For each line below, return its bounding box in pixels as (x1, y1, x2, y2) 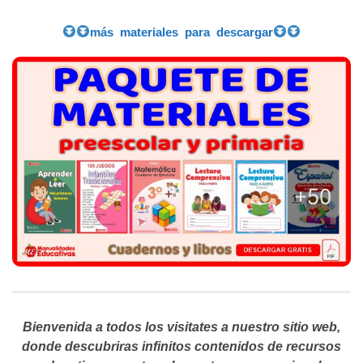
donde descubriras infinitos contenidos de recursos (22, 339, 341, 353)
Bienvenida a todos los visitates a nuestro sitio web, (23, 319, 340, 334)
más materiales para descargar (90, 24, 273, 39)
